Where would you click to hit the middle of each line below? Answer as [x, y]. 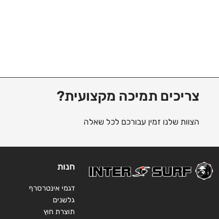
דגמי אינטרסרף [52, 188]
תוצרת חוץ [59, 211]
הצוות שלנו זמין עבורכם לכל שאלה [142, 121]
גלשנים [64, 200]
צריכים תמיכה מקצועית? [128, 96]
